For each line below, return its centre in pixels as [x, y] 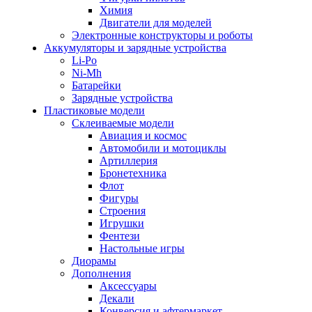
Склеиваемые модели [123, 123]
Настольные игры [142, 248]
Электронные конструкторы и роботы [162, 35]
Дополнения [101, 273]
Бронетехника [133, 173]
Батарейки [96, 85]
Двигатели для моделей [156, 23]
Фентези [120, 236]
